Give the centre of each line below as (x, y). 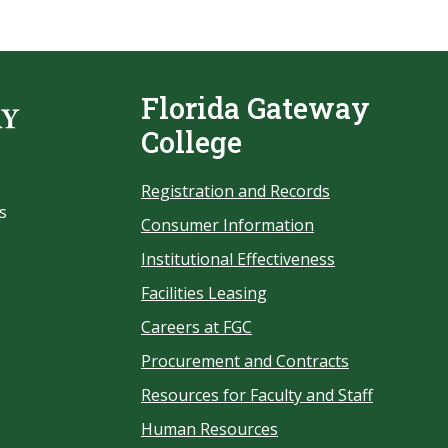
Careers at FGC (196, 327)
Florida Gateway (255, 108)
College (191, 142)
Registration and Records (235, 191)
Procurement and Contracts (245, 361)
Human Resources (209, 429)
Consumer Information (227, 225)
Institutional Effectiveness (238, 259)
